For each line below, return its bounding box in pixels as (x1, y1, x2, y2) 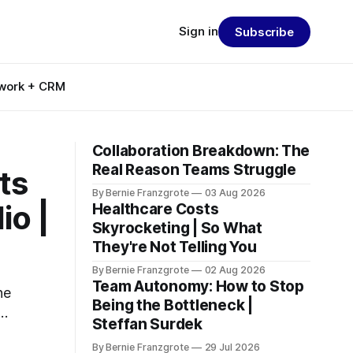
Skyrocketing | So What (91, 219, 262, 237)
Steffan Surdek (91, 315, 203, 333)
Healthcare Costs (91, 200, 219, 218)
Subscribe (234, 24, 295, 39)
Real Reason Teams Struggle (91, 161, 296, 179)
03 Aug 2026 (204, 187, 266, 199)
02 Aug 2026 (204, 264, 266, 276)
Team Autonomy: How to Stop (91, 277, 304, 295)
